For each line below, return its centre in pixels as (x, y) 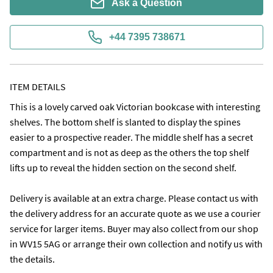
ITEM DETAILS (38, 87)
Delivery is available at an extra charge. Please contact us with (134, 198)
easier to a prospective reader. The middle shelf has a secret (131, 137)
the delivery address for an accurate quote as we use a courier (135, 213)
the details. (33, 259)
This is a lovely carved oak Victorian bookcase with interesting (135, 107)
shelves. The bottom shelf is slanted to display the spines (125, 122)
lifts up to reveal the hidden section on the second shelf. (123, 168)
